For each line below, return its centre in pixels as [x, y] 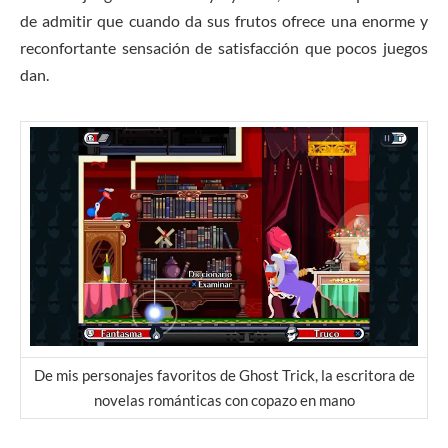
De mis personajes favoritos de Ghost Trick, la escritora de [224, 375]
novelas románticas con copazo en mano [224, 400]
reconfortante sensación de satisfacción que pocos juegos [224, 48]
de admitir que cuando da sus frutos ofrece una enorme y [224, 21]
